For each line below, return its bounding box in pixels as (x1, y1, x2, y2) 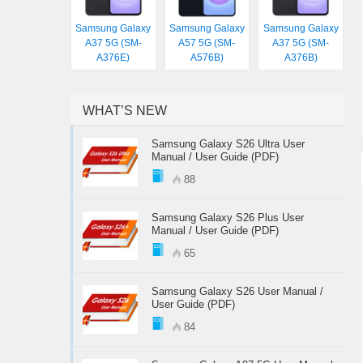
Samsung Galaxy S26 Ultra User (152, 138, 305, 151)
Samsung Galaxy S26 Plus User (152, 211, 304, 224)
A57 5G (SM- (178, 37, 236, 49)
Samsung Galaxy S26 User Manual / (152, 285, 323, 298)
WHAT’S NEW (83, 104, 167, 118)
